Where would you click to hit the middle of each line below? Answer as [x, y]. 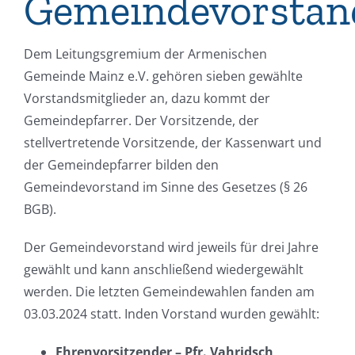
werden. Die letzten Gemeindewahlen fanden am [169, 292]
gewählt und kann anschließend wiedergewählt [163, 269]
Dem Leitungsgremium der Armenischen [145, 54]
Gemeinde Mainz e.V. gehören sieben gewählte [163, 76]
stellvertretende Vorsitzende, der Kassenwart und [172, 143]
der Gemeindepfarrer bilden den [121, 165]
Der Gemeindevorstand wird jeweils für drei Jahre [171, 247]
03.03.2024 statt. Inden [91, 314]
